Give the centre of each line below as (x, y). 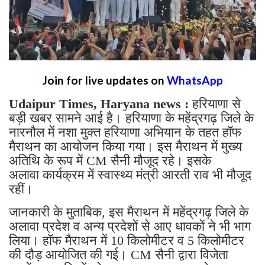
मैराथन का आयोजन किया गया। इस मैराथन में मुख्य (125, 146)
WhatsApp (195, 80)
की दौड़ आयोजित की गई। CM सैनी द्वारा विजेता (119, 254)
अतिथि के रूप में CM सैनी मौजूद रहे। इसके (110, 160)
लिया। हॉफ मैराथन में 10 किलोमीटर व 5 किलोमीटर (127, 240)
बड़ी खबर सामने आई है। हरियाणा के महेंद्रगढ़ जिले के (131, 118)
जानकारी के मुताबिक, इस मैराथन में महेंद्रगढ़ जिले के (129, 212)
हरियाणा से (215, 104)
